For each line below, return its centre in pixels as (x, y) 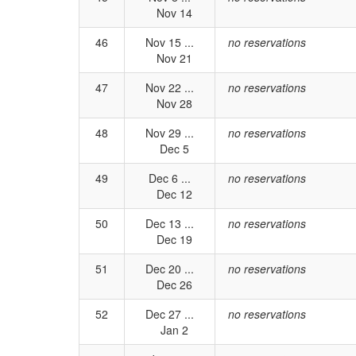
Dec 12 (170, 194)
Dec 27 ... (170, 314)
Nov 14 (170, 13)
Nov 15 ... (170, 42)
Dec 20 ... (170, 269)
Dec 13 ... (170, 223)
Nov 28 (170, 103)
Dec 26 (170, 284)
